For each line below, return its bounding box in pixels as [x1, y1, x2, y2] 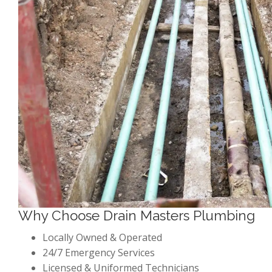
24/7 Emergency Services [42, 246, 155, 260]
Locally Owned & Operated [42, 231, 162, 245]
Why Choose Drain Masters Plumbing [18, 208, 255, 224]
